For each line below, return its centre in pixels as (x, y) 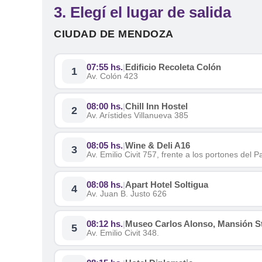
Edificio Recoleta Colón (173, 67)
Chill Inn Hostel (156, 106)
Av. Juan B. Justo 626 (127, 194)
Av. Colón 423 (112, 76)
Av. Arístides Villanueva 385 (137, 115)
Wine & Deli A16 (158, 145)
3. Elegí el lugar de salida (142, 12)
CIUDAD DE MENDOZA (114, 34)
